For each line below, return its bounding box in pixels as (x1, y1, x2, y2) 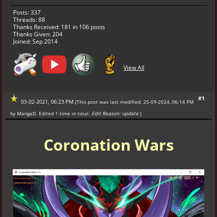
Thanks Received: (13, 23, 61, 31)
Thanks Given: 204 (13, 30, 62, 39)
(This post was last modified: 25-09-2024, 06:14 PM (75, 98, 194, 105)
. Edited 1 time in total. (36, 110, 90, 117)
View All (124, 63, 144, 72)
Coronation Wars (43, 134, 174, 155)
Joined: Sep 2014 (13, 37, 58, 46)
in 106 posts (71, 23, 105, 31)
